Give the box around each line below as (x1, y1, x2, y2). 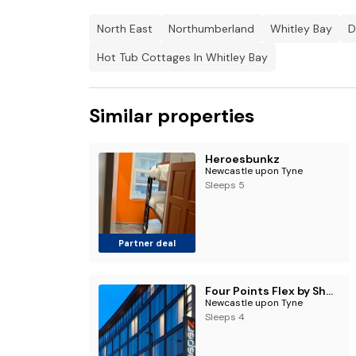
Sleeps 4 (204, 311, 245, 323)
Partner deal (118, 238, 176, 249)
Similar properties (89, 103, 254, 128)
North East (97, 21, 153, 36)
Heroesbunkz (204, 152, 280, 166)
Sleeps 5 (204, 179, 245, 192)
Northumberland (168, 21, 254, 36)
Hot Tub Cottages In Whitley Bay (97, 50, 268, 64)
